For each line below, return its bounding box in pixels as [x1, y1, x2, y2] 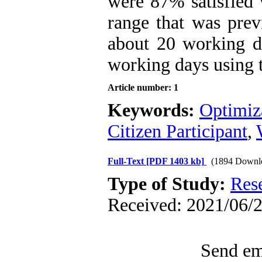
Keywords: [108, 100, 199, 120]
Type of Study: [108, 174, 230, 194]
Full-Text [108, 156, 146, 166]
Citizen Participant [108, 121, 247, 142]
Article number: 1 [108, 82, 178, 92]
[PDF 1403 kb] [146, 156, 204, 166]
